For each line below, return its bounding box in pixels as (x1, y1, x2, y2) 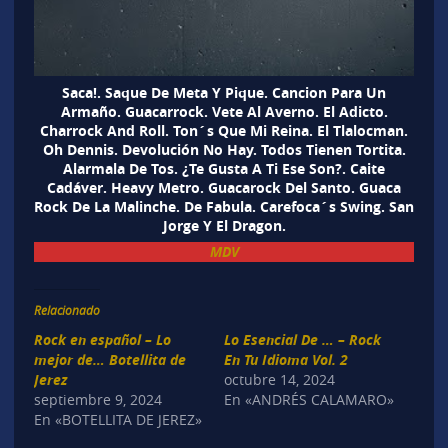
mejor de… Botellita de (33, 349, 186, 369)
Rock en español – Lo (33, 329, 171, 349)
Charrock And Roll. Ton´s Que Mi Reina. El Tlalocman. (40, 120, 408, 140)
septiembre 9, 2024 (33, 389, 162, 409)
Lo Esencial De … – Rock (224, 329, 381, 349)
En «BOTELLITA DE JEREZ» (33, 409, 202, 429)
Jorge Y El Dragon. (162, 215, 286, 235)
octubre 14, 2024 (224, 369, 335, 389)
